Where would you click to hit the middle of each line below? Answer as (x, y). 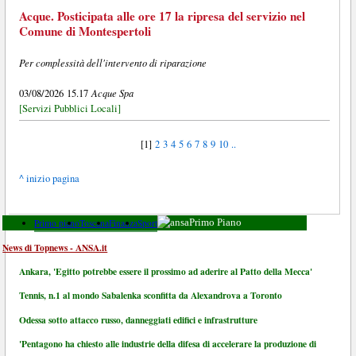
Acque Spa (112, 92)
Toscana (95, 223)
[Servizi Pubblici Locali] (70, 108)
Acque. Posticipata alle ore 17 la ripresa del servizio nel (162, 15)
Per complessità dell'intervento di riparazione (112, 62)
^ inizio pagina (49, 179)
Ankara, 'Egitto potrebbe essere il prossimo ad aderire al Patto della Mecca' (166, 271)
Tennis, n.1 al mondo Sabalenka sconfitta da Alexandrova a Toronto (151, 296)
